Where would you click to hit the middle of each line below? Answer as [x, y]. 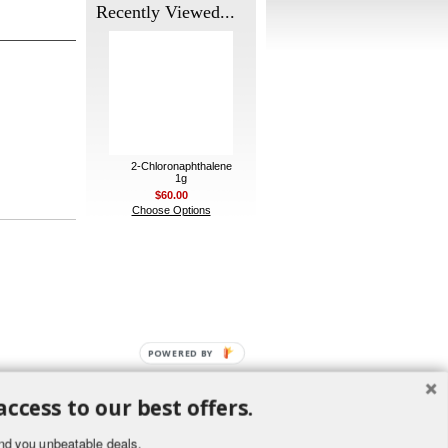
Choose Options [171, 210]
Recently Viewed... [165, 12]
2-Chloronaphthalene [181, 166]
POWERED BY [181, 353]
